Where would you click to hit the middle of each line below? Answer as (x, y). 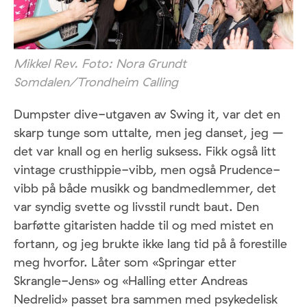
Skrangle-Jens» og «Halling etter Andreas (131, 280)
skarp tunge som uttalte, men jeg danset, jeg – (149, 132)
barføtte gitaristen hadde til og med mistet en (144, 225)
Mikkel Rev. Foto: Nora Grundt (100, 63)
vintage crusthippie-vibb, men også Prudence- (147, 169)
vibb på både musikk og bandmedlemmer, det (145, 188)
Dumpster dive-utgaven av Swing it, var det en (147, 114)
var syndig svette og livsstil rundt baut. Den (136, 206)
